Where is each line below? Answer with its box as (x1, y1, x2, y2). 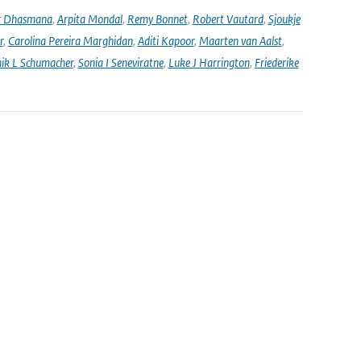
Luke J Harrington (168, 55, 250, 70)
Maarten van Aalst (198, 33, 282, 48)
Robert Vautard (192, 11, 263, 27)
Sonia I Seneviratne (77, 55, 164, 70)
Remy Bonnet (127, 11, 188, 27)
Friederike (254, 55, 299, 70)
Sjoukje (268, 11, 301, 27)
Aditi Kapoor (137, 33, 194, 48)
